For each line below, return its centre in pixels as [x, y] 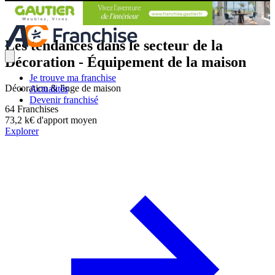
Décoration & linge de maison [63, 88]
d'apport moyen [66, 120]
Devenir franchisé [64, 99]
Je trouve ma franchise [73, 77]
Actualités [49, 88]
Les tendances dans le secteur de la [114, 45]
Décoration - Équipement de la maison [126, 62]
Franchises [37, 109]
